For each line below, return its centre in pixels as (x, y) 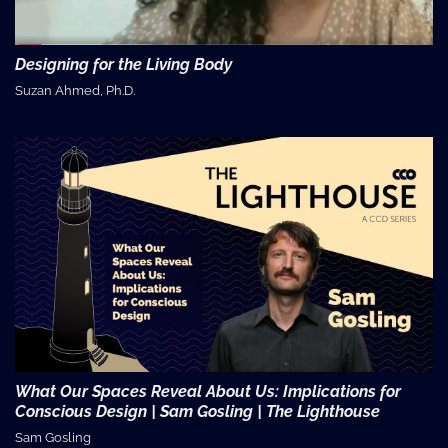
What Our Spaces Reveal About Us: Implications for (208, 391)
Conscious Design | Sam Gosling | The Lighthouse (197, 411)
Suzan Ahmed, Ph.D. (75, 91)
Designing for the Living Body (123, 65)
